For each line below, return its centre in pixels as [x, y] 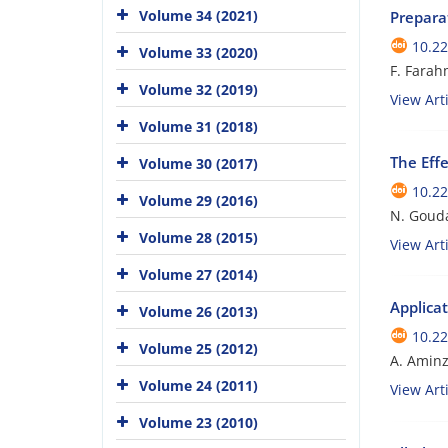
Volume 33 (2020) [198, 52]
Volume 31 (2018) [198, 126]
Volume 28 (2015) [198, 237]
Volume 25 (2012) [198, 348]
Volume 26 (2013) [198, 311]
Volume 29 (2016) [198, 200]
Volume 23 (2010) [198, 422]
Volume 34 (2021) [198, 15]
